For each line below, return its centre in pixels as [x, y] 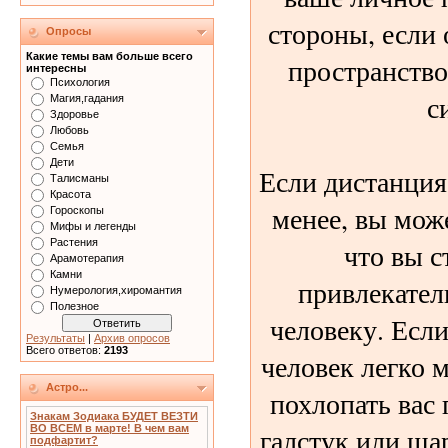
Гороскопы [77, 210]
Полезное [74, 306]
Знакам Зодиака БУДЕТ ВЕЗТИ [114, 416]
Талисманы [79, 178]
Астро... [67, 387]
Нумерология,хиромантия [116, 290]
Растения [74, 242]
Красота [70, 194]
